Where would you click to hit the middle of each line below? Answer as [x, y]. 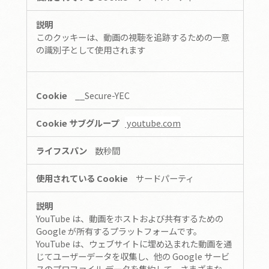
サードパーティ [165, 178]
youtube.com [153, 122]
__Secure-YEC [102, 95]
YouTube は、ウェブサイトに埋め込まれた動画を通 [134, 243]
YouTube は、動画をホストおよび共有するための [130, 218]
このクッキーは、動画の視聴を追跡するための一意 [133, 37]
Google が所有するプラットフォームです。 [119, 231]
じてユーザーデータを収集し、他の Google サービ [133, 256]
